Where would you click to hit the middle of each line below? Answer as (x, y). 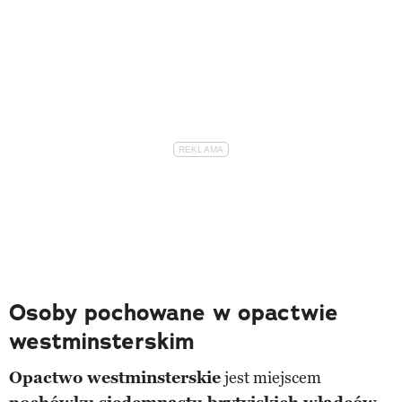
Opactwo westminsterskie (115, 377)
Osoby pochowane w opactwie (174, 312)
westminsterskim (101, 341)
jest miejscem (271, 377)
